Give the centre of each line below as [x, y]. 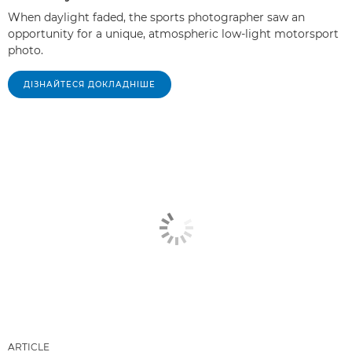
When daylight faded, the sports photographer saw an [156, 18]
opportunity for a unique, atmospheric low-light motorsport [173, 34]
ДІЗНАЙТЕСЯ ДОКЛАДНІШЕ [90, 85]
